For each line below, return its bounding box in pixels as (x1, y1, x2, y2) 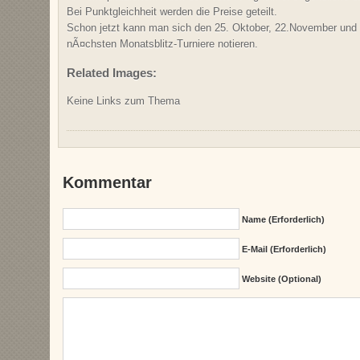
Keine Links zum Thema (67, 94, 180, 107)
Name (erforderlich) (241, 214, 325, 224)
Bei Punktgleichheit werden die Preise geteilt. (67, 6, 277, 18)
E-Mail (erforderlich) (241, 243, 326, 254)
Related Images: (67, 65, 157, 80)
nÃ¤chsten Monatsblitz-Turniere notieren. (67, 38, 258, 51)
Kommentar (63, 173, 153, 191)
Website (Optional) (241, 273, 321, 284)
